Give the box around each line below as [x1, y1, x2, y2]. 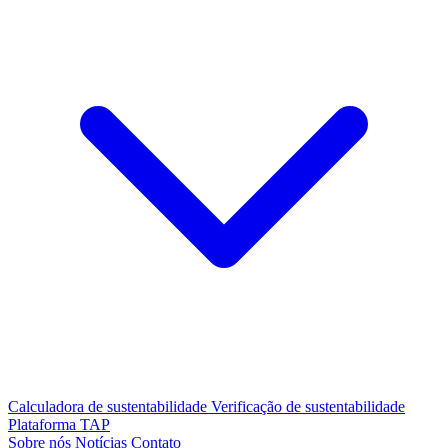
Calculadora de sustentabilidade [8, 397, 211, 415]
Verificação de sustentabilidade [211, 397, 405, 415]
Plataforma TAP [8, 415, 110, 433]
